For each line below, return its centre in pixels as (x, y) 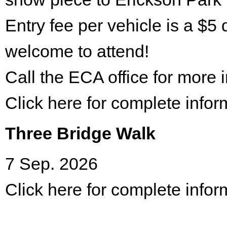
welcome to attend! (77, 51)
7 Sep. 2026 (51, 163)
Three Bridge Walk (80, 133)
